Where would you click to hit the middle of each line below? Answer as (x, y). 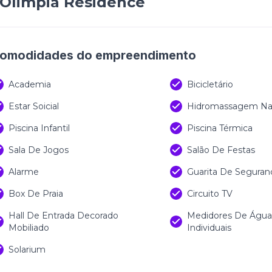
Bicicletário (210, 84)
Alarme (24, 172)
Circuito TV (210, 194)
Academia (30, 84)
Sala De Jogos (39, 150)
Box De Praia (36, 194)
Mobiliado (29, 228)
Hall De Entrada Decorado (63, 216)
